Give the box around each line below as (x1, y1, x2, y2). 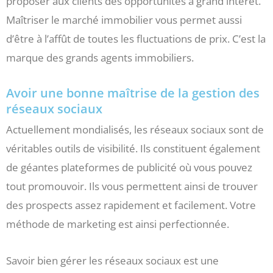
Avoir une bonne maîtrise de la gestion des (6, 84, 260, 101)
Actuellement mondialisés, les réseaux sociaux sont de (6, 122, 264, 136)
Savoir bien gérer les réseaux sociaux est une (6, 253, 219, 268)
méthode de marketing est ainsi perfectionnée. (6, 216, 229, 231)
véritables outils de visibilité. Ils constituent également (6, 141, 260, 155)
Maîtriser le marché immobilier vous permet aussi (6, 12, 242, 27)
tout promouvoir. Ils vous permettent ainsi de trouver (6, 179, 258, 193)
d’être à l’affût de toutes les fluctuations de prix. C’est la (6, 31, 266, 46)
